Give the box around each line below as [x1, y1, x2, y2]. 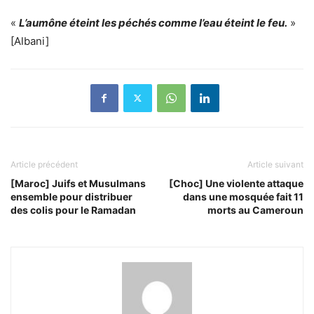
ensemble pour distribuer [11, 190, 132, 203]
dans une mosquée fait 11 [183, 190, 303, 203]
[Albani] [11, 34, 49, 48]
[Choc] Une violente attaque [169, 177, 303, 189]
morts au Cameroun [207, 203, 303, 216]
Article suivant [247, 158, 303, 170]
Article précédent [11, 158, 78, 170]
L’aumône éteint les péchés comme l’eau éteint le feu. [19, 15, 287, 29]
